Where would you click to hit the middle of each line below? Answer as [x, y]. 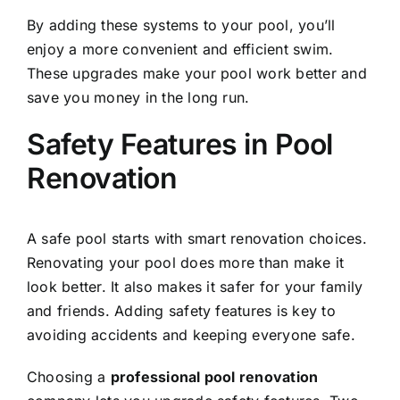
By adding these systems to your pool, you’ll [181, 25]
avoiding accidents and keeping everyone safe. [191, 335]
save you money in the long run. [138, 98]
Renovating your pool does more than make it [186, 263]
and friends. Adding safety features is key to [181, 311]
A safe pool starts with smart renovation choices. [197, 239]
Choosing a [69, 377]
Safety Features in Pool [180, 145]
